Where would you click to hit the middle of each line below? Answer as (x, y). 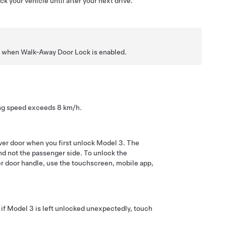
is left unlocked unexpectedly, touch (93, 208)
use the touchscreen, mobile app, (100, 163)
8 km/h (68, 107)
